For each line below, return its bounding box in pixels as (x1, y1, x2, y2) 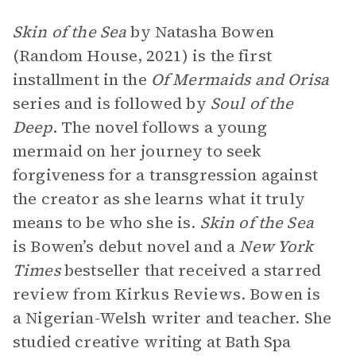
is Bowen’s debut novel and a (13, 235, 240, 257)
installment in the (13, 68, 151, 91)
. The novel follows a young (52, 116, 267, 138)
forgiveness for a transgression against (13, 164, 318, 186)
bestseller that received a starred (64, 259, 322, 281)
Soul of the (210, 92, 294, 114)
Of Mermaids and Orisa (150, 68, 330, 91)
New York (239, 235, 314, 257)
